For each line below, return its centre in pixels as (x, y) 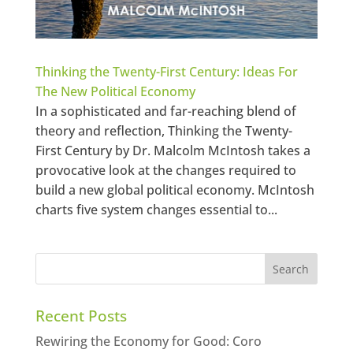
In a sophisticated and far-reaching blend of (165, 111)
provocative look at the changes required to (165, 170)
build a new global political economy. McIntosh (175, 190)
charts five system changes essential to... (156, 209)
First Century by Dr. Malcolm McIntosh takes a (173, 150)
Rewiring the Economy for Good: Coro (148, 341)
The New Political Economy (115, 91)
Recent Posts (81, 316)
